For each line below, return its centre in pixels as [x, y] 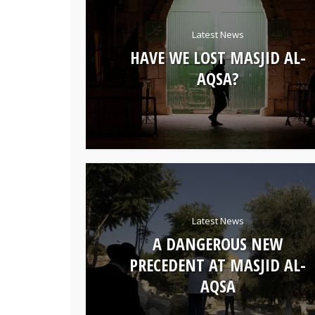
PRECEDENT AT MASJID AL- [218, 264]
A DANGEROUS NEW [218, 243]
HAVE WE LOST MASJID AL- [218, 57]
